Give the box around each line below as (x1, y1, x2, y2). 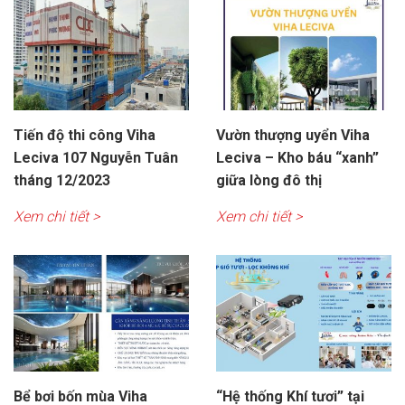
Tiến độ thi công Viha (14, 126, 155, 144)
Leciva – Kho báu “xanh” (216, 148, 379, 166)
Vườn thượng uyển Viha (216, 126, 370, 144)
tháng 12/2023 (14, 171, 110, 189)
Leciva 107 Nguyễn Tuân (14, 148, 178, 166)
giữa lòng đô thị (216, 171, 322, 189)
